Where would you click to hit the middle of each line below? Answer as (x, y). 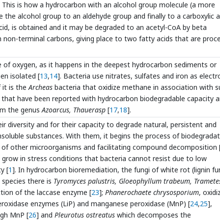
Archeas (41, 87)
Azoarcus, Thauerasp (74, 110)
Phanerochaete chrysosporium (152, 192)
